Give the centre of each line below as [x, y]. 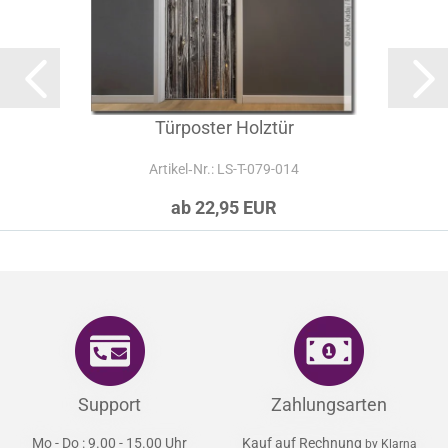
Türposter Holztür [224, 180]
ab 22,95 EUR [224, 260]
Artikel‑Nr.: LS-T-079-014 [224, 222]
